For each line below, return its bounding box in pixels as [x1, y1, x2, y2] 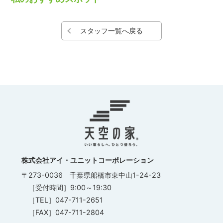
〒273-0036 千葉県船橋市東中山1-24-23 [21, 171, 161, 180]
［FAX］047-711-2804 [28, 208, 104, 217]
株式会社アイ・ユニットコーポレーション [21, 156, 154, 165]
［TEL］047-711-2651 [28, 196, 103, 205]
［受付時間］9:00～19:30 [28, 183, 111, 192]
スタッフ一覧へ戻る [80, 26, 143, 35]
